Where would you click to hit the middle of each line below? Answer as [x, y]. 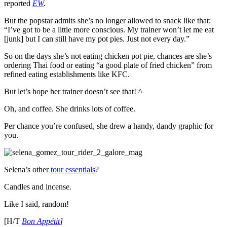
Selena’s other [27, 169]
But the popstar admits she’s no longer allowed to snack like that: [107, 20]
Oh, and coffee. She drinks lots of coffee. [70, 108]
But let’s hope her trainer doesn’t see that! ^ [73, 91]
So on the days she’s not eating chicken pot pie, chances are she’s [108, 56]
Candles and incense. [38, 186]
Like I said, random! [36, 204]
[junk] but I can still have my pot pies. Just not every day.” [97, 39]
